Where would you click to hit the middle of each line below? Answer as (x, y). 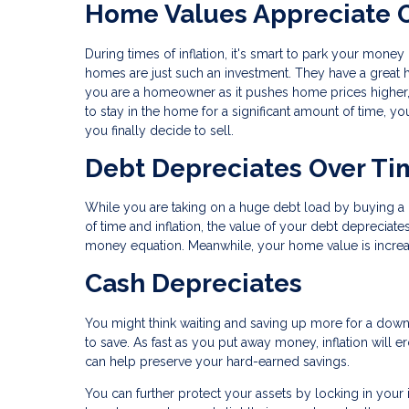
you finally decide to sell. (159, 130)
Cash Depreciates (194, 284)
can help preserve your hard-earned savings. (217, 362)
